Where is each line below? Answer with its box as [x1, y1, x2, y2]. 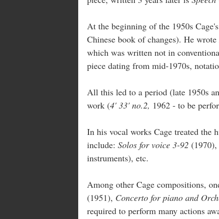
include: [87, 138, 118, 151]
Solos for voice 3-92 [118, 138, 191, 151]
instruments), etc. [87, 152, 149, 164]
